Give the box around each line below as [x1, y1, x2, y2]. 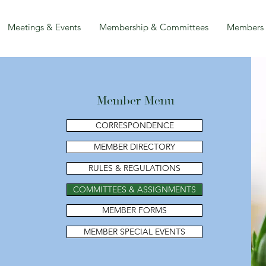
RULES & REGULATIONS [88, 163, 181, 173]
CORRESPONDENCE [95, 120, 174, 131]
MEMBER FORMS [102, 205, 167, 216]
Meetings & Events [8, 21, 81, 33]
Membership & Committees [99, 21, 208, 33]
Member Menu [97, 93, 175, 109]
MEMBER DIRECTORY [94, 141, 176, 152]
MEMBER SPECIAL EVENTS [84, 226, 186, 237]
